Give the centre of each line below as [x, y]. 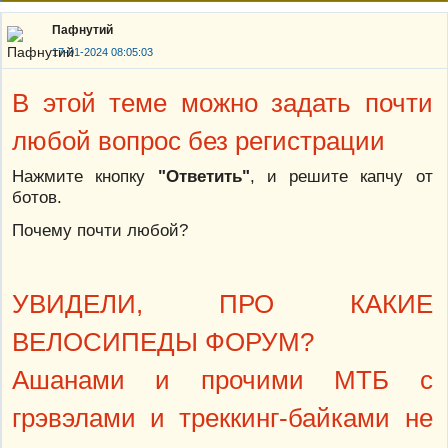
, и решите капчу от [341, 176]
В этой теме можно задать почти [222, 103]
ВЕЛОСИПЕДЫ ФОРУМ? [163, 342]
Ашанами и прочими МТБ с [222, 380]
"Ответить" [203, 176]
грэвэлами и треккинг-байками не [222, 418]
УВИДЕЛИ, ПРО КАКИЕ [222, 304]
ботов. [37, 197]
